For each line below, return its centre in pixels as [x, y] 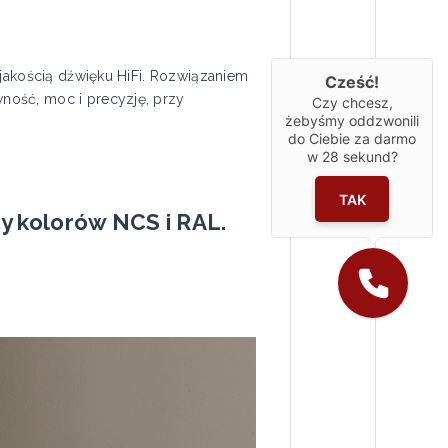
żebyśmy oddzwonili [352, 121]
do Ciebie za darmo [352, 139]
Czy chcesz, [352, 103]
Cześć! [352, 82]
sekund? [368, 157]
